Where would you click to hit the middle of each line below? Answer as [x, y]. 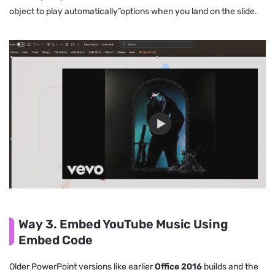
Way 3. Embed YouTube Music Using [123, 224]
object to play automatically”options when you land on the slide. [133, 12]
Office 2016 [178, 266]
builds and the [230, 266]
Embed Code [56, 240]
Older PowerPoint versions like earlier [82, 266]
